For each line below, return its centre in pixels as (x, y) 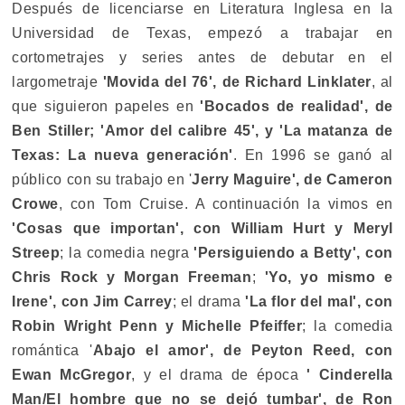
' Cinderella (350, 375)
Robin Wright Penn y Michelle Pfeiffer (157, 326)
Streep (36, 253)
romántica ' (52, 351)
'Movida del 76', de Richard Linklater (237, 82)
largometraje (57, 82)
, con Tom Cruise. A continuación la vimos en (226, 204)
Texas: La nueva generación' (122, 155)
